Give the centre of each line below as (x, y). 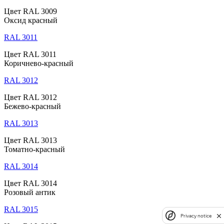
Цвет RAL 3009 (30, 11)
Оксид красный (31, 20)
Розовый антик (30, 192)
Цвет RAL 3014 (30, 183)
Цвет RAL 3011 (30, 54)
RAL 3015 (21, 209)
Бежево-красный (32, 106)
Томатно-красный (34, 149)
